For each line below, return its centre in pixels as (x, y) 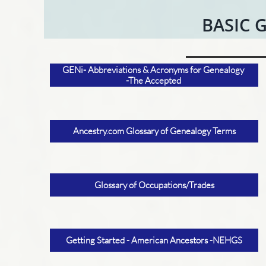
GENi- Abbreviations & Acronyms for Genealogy (154, 69)
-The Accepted (154, 80)
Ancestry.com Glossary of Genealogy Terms (154, 131)
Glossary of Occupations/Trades (154, 185)
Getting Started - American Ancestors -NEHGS (154, 240)
